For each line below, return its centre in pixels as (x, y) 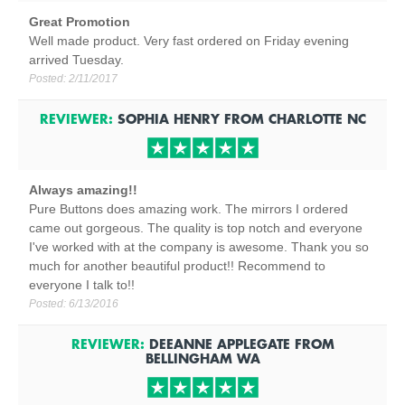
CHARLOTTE (305, 118)
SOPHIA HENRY (168, 118)
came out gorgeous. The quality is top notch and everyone (196, 228)
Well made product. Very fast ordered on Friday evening (189, 41)
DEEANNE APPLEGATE (219, 344)
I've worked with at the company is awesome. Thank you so (199, 247)
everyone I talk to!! (82, 285)
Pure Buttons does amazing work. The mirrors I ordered (188, 209)
